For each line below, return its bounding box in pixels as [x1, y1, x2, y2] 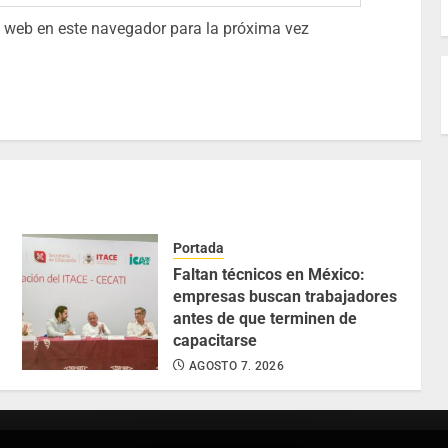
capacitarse [173, 331, 258, 351]
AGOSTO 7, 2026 [189, 359, 285, 374]
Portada [173, 240, 225, 257]
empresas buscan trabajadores [173, 287, 398, 307]
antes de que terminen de [173, 309, 358, 329]
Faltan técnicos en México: [173, 265, 366, 285]
